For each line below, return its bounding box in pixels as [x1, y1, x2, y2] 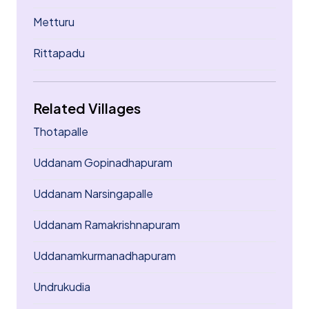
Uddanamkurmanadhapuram [33, 248, 176, 263]
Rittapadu [33, 46, 85, 60]
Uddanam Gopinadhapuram [33, 155, 172, 170]
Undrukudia [33, 279, 90, 294]
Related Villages [33, 99, 141, 117]
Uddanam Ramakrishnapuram [33, 217, 180, 232]
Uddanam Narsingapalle [33, 186, 153, 201]
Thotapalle [33, 124, 88, 139]
